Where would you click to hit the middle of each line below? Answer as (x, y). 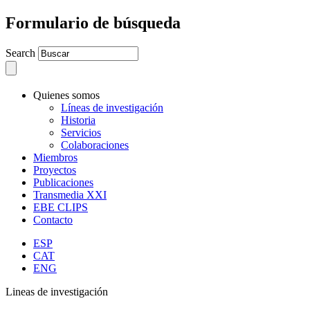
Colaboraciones (95, 145)
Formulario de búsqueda (93, 22)
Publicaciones (63, 182)
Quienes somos (66, 95)
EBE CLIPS (61, 207)
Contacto (53, 219)
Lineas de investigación (57, 291)
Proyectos (55, 170)
